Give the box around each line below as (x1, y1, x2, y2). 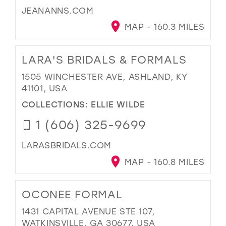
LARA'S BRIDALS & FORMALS (21, 52, 187, 67)
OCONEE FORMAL (21, 187, 123, 201)
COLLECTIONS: (21, 98, 91, 110)
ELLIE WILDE (91, 98, 145, 110)
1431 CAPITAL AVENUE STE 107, (21, 205, 155, 216)
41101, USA (21, 82, 68, 93)
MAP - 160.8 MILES (122, 156, 205, 167)
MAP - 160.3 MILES (122, 21, 205, 32)
